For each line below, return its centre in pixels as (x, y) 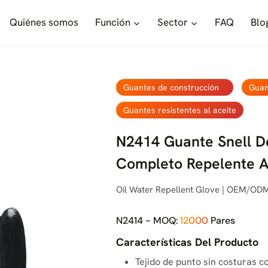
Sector (172, 22)
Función (112, 22)
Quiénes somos (44, 22)
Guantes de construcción (171, 87)
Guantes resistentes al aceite (179, 110)
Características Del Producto (187, 242)
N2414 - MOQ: (148, 220)
